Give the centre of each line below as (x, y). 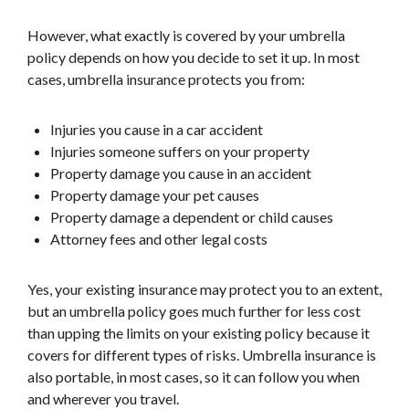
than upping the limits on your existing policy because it (199, 333)
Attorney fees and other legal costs (159, 239)
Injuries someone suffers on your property (180, 151)
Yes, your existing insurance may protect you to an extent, (204, 289)
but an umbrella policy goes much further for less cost (194, 311)
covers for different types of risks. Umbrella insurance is (202, 355)
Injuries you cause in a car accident (157, 129)
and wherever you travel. (103, 399)
